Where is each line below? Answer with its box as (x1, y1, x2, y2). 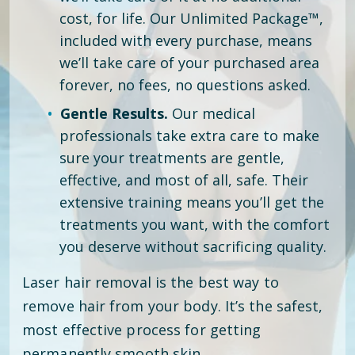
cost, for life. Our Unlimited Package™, (59, 9, 323, 28)
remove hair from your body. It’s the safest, (22, 296, 323, 315)
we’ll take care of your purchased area (59, 53, 319, 72)
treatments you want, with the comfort (59, 215, 330, 234)
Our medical (168, 104, 255, 123)
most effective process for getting (22, 320, 261, 339)
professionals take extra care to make (59, 126, 319, 145)
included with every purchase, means (59, 31, 312, 50)
